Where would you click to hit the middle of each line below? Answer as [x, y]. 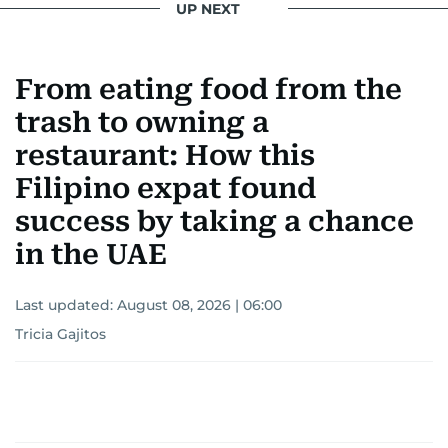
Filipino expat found [165, 189]
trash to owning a [142, 123]
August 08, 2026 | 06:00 [199, 305]
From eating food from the [208, 90]
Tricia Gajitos [60, 334]
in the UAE [91, 255]
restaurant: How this [165, 156]
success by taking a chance [214, 222]
